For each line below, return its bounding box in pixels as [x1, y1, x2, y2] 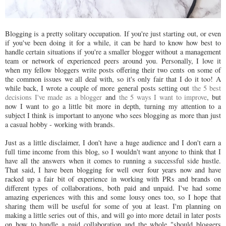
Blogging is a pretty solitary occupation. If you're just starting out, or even [5, 28, 221, 38]
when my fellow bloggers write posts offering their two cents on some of [5, 65, 221, 75]
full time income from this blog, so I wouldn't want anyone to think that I [5, 146, 221, 156]
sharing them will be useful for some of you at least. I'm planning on [5, 201, 221, 211]
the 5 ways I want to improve [119, 92, 207, 102]
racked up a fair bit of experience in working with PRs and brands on [5, 174, 221, 184]
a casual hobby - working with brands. [5, 119, 115, 129]
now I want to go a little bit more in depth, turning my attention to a [5, 101, 221, 111]
